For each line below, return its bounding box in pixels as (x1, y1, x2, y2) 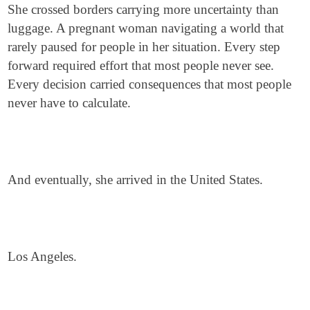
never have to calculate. (8, 95, 131, 110)
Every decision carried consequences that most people (8, 77, 292, 91)
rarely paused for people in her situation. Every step (8, 39, 281, 54)
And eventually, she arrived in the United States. (8, 172, 264, 187)
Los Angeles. (8, 249, 77, 264)
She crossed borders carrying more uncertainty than (8, 2, 280, 17)
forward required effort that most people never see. (8, 58, 275, 73)
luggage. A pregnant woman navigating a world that (8, 21, 284, 35)
